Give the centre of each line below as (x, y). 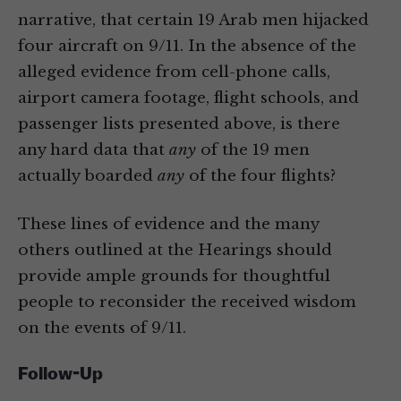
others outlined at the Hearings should (175, 251)
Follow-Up (60, 375)
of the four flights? (260, 176)
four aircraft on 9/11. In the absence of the (187, 47)
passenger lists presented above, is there (179, 124)
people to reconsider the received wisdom (187, 303)
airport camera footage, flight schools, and (188, 98)
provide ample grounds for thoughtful (174, 277)
